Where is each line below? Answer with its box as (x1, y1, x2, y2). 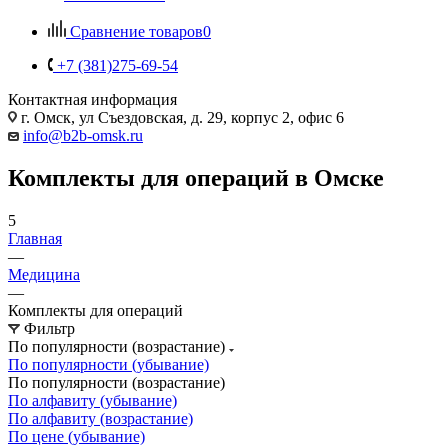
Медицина (8, 265, 80, 283)
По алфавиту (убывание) (8, 391, 177, 409)
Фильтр (24, 319, 75, 337)
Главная (8, 229, 62, 247)
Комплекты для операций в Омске (8, 164, 384, 191)
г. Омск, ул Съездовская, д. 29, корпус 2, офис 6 (17, 108, 344, 126)
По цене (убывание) (8, 427, 145, 445)
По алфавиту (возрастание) (8, 409, 193, 427)
